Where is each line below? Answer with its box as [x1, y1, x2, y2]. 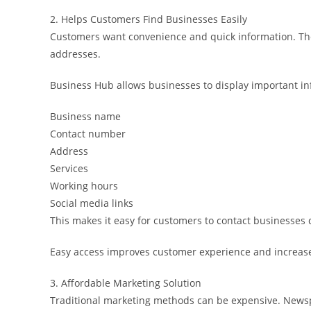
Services [50, 161, 88, 175]
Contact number [50, 126, 126, 140]
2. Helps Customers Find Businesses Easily [50, 12, 247, 26]
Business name [50, 109, 121, 123]
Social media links [50, 196, 133, 210]
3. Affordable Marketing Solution [50, 276, 201, 289]
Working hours [50, 178, 118, 192]
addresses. [50, 47, 101, 60]
